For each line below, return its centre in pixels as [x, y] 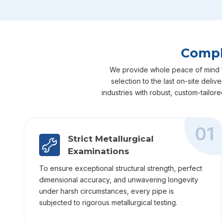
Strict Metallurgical [111, 139]
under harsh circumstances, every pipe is [107, 191]
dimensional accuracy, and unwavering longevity [119, 179]
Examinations [98, 151]
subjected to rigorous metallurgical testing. [108, 202]
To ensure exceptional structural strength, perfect [121, 168]
